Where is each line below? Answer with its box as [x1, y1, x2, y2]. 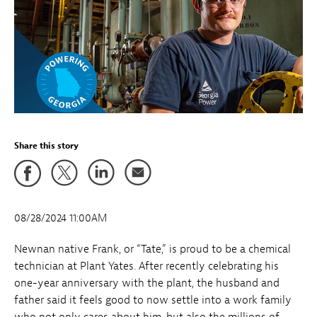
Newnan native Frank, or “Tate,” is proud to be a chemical [14, 241, 291, 256]
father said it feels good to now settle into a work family [14, 292, 292, 307]
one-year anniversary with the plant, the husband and [14, 275, 279, 290]
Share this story [14, 139, 79, 151]
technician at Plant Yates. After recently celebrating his [14, 258, 279, 273]
